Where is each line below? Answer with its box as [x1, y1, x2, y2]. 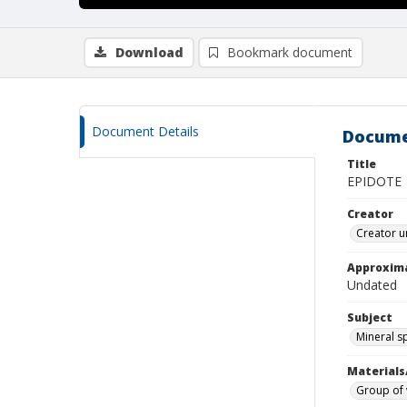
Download [115, 44, 184, 61]
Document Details [92, 123, 199, 140]
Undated [347, 276, 397, 293]
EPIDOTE [347, 173, 402, 190]
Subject [347, 310, 392, 325]
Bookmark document [227, 44, 352, 61]
